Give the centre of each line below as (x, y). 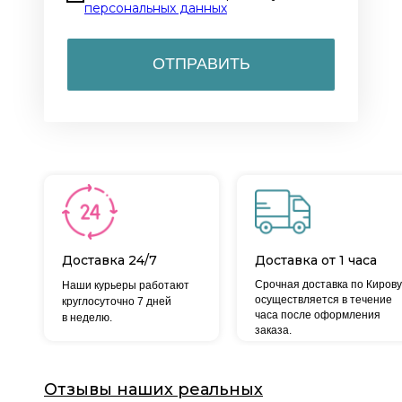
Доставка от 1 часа (316, 261)
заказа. (273, 331)
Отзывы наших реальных (153, 390)
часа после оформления (318, 315)
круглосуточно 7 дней (117, 302)
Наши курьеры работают (126, 286)
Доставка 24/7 (109, 261)
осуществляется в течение (323, 300)
